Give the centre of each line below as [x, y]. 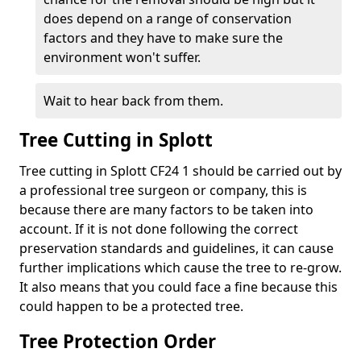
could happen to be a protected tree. [131, 306]
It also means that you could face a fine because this [178, 287]
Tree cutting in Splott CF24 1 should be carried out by [180, 171]
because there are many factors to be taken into [166, 210]
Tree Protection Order [118, 341]
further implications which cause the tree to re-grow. [180, 268]
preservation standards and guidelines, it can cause [176, 248]
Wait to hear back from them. [133, 101]
